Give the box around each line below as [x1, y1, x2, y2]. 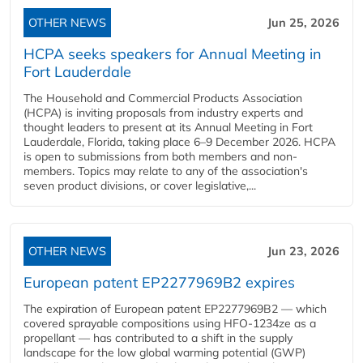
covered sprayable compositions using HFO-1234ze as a [23, 316, 316, 331]
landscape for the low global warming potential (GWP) [23, 345, 305, 361]
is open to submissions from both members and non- [23, 149, 297, 164]
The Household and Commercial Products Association [23, 91, 302, 106]
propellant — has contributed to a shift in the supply [23, 331, 293, 346]
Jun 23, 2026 [267, 244, 340, 259]
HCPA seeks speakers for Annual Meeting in [23, 45, 322, 64]
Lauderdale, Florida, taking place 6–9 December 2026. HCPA [23, 135, 335, 150]
